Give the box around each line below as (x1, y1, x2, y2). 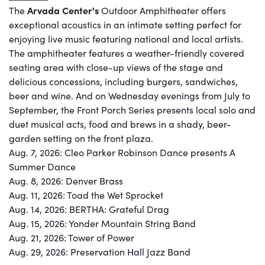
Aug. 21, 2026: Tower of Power (9, 231, 134, 244)
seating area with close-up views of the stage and (9, 60, 223, 73)
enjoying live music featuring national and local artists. (9, 32, 243, 45)
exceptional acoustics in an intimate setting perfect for (9, 18, 241, 31)
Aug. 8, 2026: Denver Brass (9, 174, 123, 187)
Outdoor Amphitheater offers (99, 4, 226, 17)
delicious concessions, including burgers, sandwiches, (9, 75, 238, 88)
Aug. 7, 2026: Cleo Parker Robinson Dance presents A (9, 146, 235, 159)
